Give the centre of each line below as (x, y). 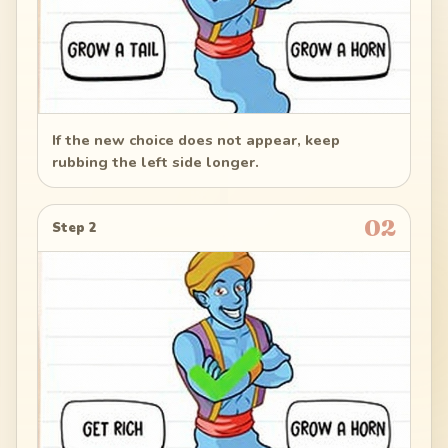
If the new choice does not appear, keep (196, 139)
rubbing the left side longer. (156, 161)
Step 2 (75, 227)
